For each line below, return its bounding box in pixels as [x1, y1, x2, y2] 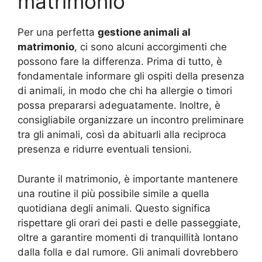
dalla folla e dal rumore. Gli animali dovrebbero [18, 246, 238, 258]
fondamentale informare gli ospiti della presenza [18, 70, 244, 82]
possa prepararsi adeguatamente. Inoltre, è [18, 99, 220, 111]
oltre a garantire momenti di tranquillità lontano [18, 231, 238, 243]
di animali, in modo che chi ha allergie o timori [18, 85, 232, 96]
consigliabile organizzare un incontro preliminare [18, 114, 244, 126]
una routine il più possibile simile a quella [18, 187, 209, 199]
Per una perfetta [18, 26, 98, 38]
